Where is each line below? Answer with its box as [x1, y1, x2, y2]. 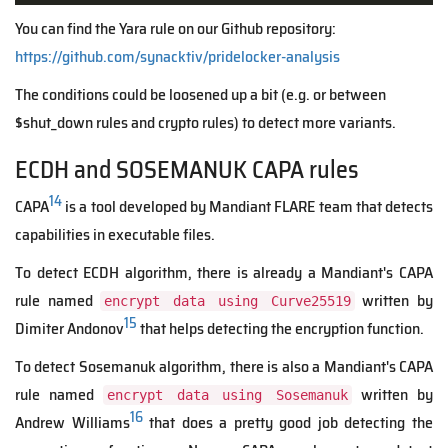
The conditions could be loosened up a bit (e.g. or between [15, 81, 386, 107]
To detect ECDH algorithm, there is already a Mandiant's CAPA [15, 259, 433, 285]
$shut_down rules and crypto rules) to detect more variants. [15, 109, 396, 135]
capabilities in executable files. [15, 221, 215, 247]
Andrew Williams [15, 409, 130, 435]
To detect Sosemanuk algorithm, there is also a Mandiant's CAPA [15, 353, 433, 379]
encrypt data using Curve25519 [104, 292, 351, 309]
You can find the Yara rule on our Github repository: [15, 15, 336, 41]
